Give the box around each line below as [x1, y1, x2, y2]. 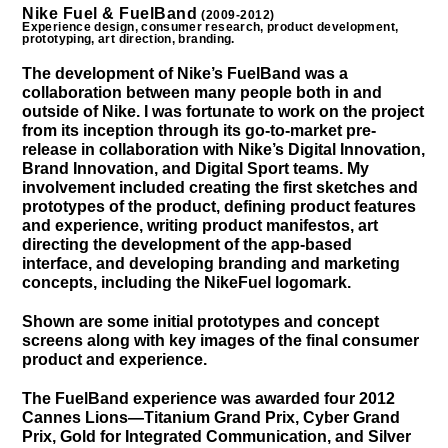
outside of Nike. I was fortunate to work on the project [22, 102, 425, 120]
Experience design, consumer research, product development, [22, 19, 399, 34]
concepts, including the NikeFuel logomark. [22, 273, 352, 291]
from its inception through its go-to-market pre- [22, 121, 377, 139]
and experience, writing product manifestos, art [22, 216, 379, 234]
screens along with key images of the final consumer [22, 331, 420, 349]
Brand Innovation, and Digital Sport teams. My [22, 159, 370, 177]
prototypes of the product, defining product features [22, 197, 417, 215]
